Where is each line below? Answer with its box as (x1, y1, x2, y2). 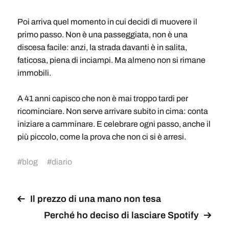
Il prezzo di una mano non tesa (30, 193, 161, 204)
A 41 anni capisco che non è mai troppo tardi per (17, 94, 188, 103)
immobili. (17, 68, 51, 77)
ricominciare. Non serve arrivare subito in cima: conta (17, 106, 208, 116)
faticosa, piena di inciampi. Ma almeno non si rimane (17, 55, 205, 64)
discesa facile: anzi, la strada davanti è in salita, (17, 42, 187, 52)
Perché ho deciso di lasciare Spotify (44, 210, 199, 220)
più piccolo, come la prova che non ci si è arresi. (17, 132, 186, 141)
